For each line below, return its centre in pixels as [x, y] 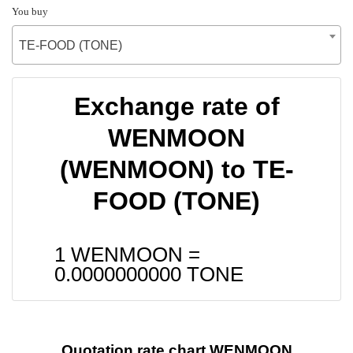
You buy [30, 11]
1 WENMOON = [127, 254]
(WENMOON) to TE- [176, 169]
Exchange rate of [176, 106]
